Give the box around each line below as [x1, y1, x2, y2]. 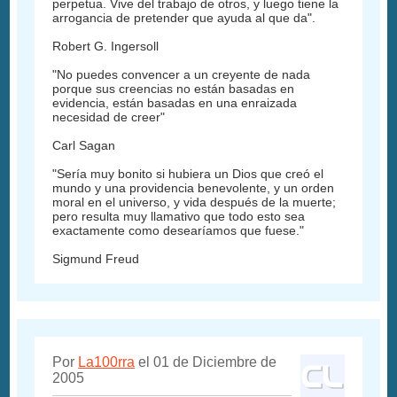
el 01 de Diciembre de [135, 354, 277, 370]
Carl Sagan [52, 138, 116, 153]
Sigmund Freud [52, 252, 140, 267]
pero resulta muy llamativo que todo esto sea [52, 209, 306, 224]
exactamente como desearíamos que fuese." [52, 223, 305, 238]
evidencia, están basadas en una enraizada [52, 96, 298, 111]
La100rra [78, 354, 136, 370]
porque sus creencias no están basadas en [52, 82, 295, 97]
